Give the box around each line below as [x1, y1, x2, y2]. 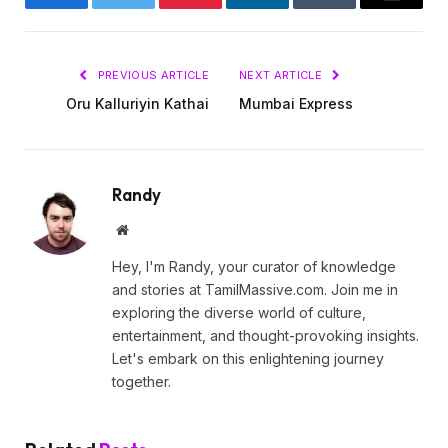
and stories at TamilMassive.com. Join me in [112, 281, 398, 299]
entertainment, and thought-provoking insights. [112, 327, 419, 345]
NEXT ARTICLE [239, 68, 326, 83]
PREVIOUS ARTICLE [94, 68, 209, 83]
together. [112, 373, 171, 391]
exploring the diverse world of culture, [112, 304, 366, 322]
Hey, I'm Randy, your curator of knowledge [112, 258, 396, 276]
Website [127, 222, 172, 237]
